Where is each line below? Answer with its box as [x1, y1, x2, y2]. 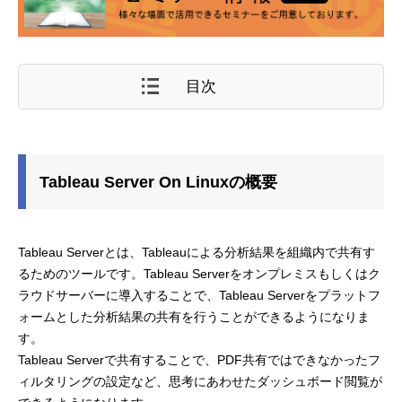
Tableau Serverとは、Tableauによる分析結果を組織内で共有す [18, 244, 375, 259]
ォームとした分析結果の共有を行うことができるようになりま [18, 309, 370, 324]
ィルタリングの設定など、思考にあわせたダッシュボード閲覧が [18, 373, 382, 389]
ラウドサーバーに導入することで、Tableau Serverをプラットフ [18, 287, 380, 302]
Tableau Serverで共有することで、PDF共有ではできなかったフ [18, 352, 380, 367]
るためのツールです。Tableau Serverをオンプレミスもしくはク [18, 266, 380, 281]
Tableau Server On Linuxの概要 [39, 172, 277, 191]
